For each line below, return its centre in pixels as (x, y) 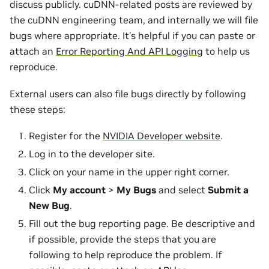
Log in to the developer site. (92, 153)
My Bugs (136, 189)
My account (79, 189)
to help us (226, 51)
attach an (33, 51)
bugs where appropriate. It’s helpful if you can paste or (132, 36)
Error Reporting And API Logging (129, 51)
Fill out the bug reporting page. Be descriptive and (142, 223)
